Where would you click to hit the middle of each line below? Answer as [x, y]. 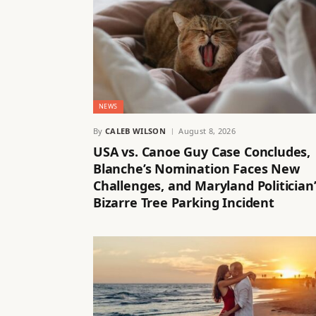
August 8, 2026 [207, 130]
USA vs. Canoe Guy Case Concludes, [202, 151]
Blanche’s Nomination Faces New [196, 168]
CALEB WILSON [135, 130]
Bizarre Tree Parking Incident [184, 202]
